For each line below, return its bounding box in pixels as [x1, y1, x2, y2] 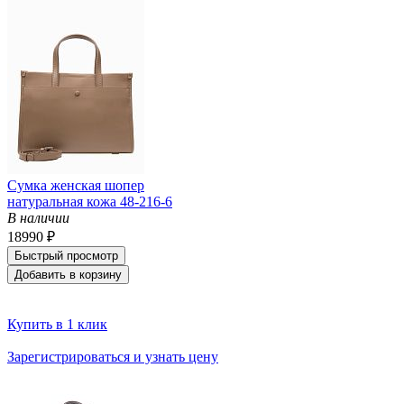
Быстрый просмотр [14, 248, 118, 262]
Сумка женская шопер [7, 177, 144, 193]
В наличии [7, 209, 69, 225]
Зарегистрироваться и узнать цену [7, 348, 218, 364]
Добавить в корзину [14, 267, 122, 281]
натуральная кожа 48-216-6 [7, 193, 172, 209]
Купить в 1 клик [7, 316, 107, 332]
